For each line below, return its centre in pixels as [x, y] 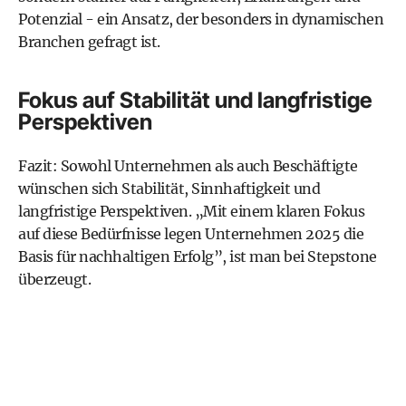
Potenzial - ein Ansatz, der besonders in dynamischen [201, 19]
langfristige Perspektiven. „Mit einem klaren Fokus [191, 211]
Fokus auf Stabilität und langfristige [195, 100]
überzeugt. [54, 279]
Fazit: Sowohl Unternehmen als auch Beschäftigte [188, 166]
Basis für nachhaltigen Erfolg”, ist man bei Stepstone [198, 256]
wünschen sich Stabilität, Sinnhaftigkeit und [169, 188]
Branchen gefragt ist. [89, 42]
